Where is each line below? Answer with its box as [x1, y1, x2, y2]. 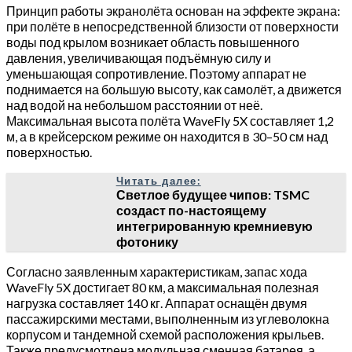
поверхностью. [6, 144, 92, 159]
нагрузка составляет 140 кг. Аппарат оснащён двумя [6, 295, 307, 310]
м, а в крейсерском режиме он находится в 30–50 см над [6, 128, 328, 144]
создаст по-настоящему [115, 202, 266, 218]
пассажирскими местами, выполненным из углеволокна [6, 310, 329, 326]
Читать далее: [115, 174, 201, 187]
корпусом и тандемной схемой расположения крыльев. [6, 326, 324, 342]
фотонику [115, 233, 178, 249]
